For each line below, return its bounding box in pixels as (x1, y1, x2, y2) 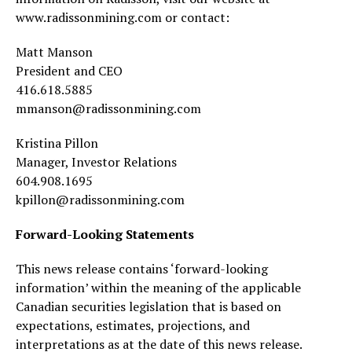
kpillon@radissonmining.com (16, 190, 185, 208)
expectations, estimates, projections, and (16, 316, 250, 334)
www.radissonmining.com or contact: (16, 8, 229, 26)
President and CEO (16, 61, 123, 79)
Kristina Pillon (16, 134, 98, 152)
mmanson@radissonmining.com (16, 99, 201, 117)
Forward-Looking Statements (16, 225, 194, 243)
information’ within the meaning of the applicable (16, 278, 301, 296)
